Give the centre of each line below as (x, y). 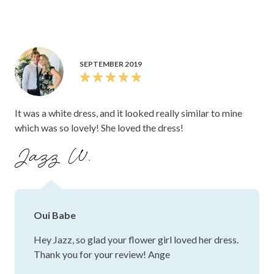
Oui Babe (55, 215)
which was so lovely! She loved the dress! (99, 128)
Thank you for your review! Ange (102, 254)
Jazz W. (55, 157)
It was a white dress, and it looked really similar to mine (128, 113)
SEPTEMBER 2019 (111, 64)
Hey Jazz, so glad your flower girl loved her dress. (136, 240)
